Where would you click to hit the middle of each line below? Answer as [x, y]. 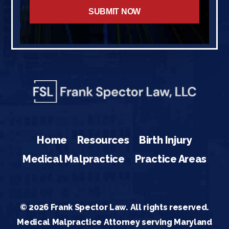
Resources [103, 140]
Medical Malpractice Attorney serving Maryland [114, 222]
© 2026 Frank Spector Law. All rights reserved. [114, 208]
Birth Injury [166, 140]
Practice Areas [170, 159]
